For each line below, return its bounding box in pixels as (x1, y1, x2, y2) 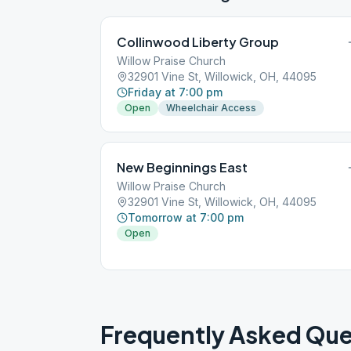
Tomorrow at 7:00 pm (128, 211, 244, 224)
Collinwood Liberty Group (117, 34, 279, 50)
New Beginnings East (117, 159, 248, 175)
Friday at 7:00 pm (128, 85, 223, 99)
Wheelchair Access (166, 102, 256, 114)
